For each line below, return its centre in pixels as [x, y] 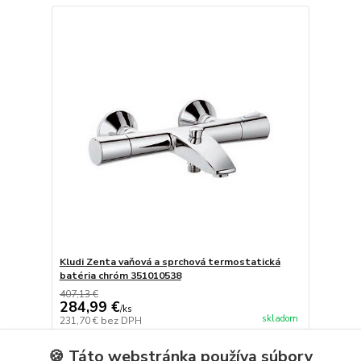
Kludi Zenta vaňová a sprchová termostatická [170, 261]
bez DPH [121, 320]
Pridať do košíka [194, 344]
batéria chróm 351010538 [120, 275]
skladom [280, 319]
